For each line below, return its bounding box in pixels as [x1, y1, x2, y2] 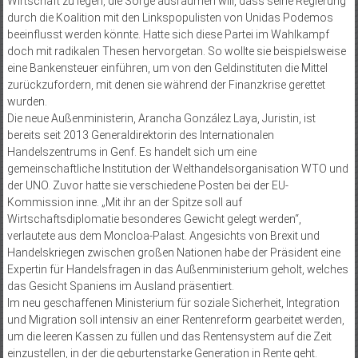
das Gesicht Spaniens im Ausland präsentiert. [6, 279, 234, 292]
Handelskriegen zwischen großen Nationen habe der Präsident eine [6, 245, 340, 259]
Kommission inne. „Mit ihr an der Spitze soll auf [6, 195, 242, 209]
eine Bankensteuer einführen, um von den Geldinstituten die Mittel [6, 61, 328, 74]
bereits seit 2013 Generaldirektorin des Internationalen [6, 128, 274, 141]
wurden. [6, 94, 47, 108]
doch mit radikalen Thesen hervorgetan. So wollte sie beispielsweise [6, 44, 346, 58]
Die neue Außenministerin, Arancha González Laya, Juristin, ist [6, 111, 316, 125]
